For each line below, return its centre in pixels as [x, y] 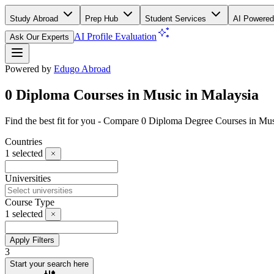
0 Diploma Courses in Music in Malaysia [132, 94]
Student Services [177, 19]
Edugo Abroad [82, 69]
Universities [28, 178]
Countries [24, 141]
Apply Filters [32, 240]
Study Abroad [35, 19]
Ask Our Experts [39, 37]
